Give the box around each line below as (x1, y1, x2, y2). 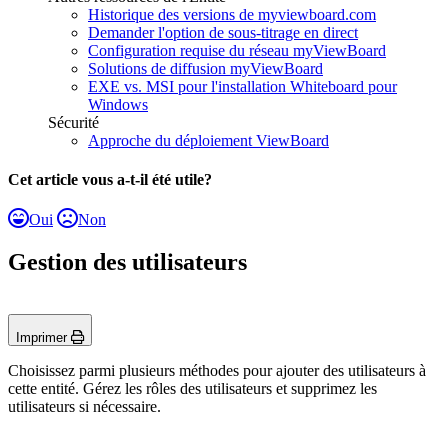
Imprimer (16, 329, 71, 345)
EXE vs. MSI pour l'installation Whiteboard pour (88, 78, 397, 96)
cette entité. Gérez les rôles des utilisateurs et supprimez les (8, 379, 377, 397)
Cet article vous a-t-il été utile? (8, 171, 212, 189)
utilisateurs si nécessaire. (8, 397, 161, 415)
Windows (88, 96, 148, 114)
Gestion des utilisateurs (8, 248, 247, 275)
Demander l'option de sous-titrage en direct (88, 24, 358, 42)
